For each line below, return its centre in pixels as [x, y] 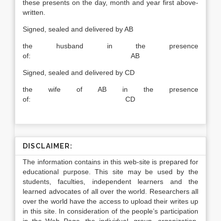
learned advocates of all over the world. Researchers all [110, 191]
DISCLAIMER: [48, 146]
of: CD [79, 99]
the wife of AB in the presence [110, 89]
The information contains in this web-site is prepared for [110, 162]
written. [34, 12]
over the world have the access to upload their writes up [110, 201]
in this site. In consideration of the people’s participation [110, 211]
